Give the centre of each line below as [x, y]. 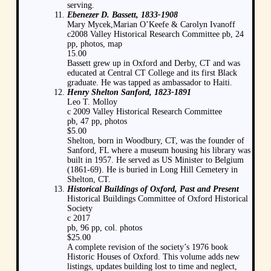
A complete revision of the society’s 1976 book [148, 247]
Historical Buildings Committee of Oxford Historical [158, 198]
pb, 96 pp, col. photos [105, 227]
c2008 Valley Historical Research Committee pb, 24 [155, 34]
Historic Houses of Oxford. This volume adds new [153, 256]
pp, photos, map [95, 44]
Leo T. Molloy [92, 102]
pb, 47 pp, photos [97, 121]
